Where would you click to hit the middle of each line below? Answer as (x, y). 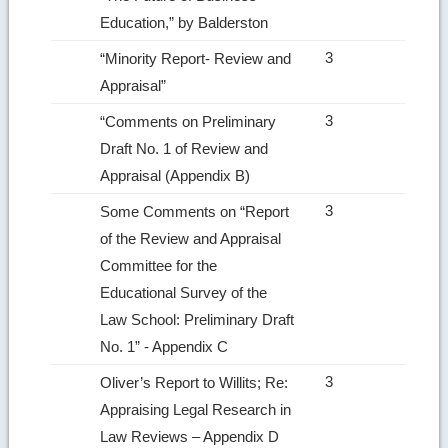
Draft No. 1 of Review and (184, 148)
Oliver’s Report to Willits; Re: (194, 382)
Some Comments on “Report (195, 211)
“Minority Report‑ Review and (196, 58)
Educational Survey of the (184, 292)
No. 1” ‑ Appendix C (166, 346)
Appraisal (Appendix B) (177, 175)
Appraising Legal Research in (196, 409)
